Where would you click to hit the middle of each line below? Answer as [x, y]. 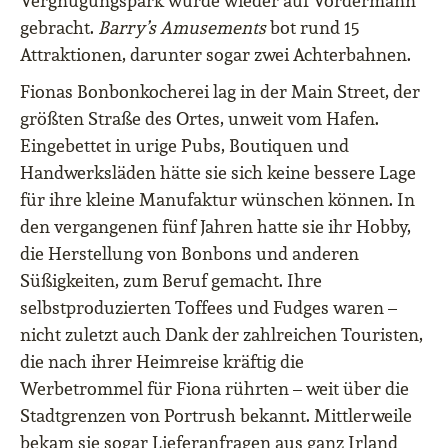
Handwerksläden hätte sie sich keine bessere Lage [218, 173]
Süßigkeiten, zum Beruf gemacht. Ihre [171, 281]
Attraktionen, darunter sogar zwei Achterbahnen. [215, 55]
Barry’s [127, 28]
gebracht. [59, 28]
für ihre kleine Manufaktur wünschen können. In [217, 200]
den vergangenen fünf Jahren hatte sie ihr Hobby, [215, 227]
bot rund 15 [312, 28]
